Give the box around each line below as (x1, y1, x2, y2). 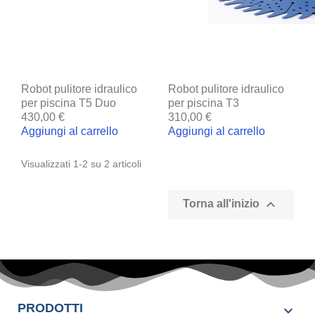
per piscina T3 (168, 96, 239, 109)
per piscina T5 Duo (21, 96, 116, 109)
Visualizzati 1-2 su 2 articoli (21, 157, 141, 169)
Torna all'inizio (183, 198, 262, 210)
